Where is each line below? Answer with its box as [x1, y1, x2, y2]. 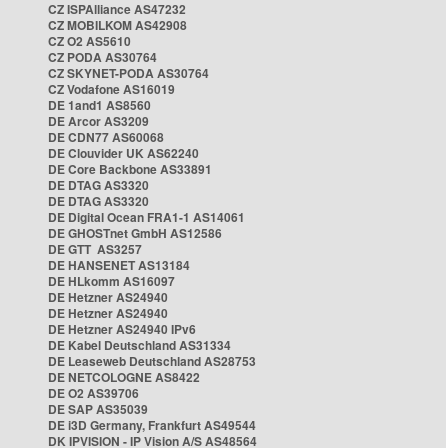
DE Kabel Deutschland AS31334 [48, 336, 231, 354]
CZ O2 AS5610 [48, 32, 131, 50]
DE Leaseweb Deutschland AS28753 [48, 352, 256, 370]
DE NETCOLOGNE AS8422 [48, 368, 200, 386]
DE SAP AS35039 [48, 400, 148, 418]
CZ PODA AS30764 [48, 48, 157, 66]
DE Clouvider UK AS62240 [48, 144, 199, 162]
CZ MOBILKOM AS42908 [48, 16, 187, 34]
